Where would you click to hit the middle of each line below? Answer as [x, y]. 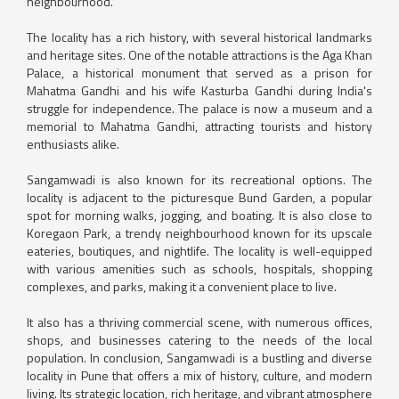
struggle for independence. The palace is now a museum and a [199, 108]
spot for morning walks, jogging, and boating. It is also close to [199, 215]
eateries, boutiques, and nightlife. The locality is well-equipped [199, 250]
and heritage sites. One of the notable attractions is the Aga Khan [199, 54]
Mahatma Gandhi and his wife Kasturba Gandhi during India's [199, 90]
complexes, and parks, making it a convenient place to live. [182, 286]
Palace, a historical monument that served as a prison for [199, 72]
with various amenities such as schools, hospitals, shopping [199, 268]
